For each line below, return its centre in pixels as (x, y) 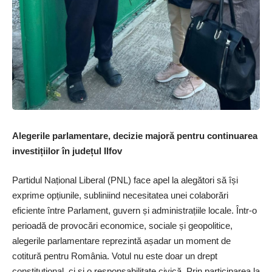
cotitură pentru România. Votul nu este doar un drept (115, 256)
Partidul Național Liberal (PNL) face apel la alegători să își (125, 180)
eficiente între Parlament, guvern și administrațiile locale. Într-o (134, 210)
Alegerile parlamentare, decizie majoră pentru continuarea (135, 136)
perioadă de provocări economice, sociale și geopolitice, (122, 225)
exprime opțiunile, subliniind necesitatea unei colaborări (120, 195)
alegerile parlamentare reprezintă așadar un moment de (121, 240)
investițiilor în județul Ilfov (67, 151)
